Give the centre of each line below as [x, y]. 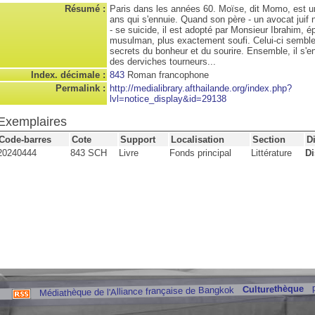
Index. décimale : [68, 75]
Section [269, 140]
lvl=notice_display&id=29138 [168, 99]
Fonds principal [200, 153]
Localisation [198, 140]
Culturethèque [272, 289]
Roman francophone [167, 75]
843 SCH [89, 153]
